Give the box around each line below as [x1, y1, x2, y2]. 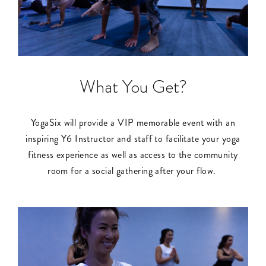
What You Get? [79, 74, 187, 100]
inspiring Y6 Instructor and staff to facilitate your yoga [26, 132, 240, 146]
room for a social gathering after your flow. [47, 164, 218, 178]
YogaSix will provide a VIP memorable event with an [30, 116, 235, 130]
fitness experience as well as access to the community [28, 148, 238, 162]
